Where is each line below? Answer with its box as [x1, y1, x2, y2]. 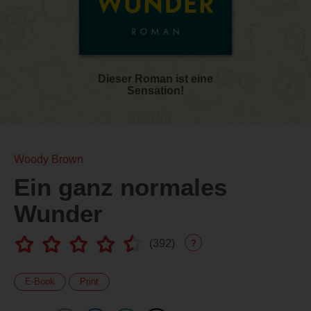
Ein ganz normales [14, 174, 227, 201]
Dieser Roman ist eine [98, 73, 213, 85]
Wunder [14, 200, 103, 228]
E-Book [25, 276, 55, 287]
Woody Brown [14, 153, 83, 166]
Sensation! [127, 85, 184, 97]
